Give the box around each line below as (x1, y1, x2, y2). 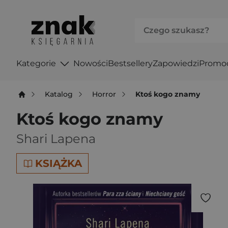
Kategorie (16, 58, 56, 68)
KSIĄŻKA (35, 157, 82, 169)
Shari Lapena (16, 131, 96, 146)
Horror (92, 89, 117, 99)
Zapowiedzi (152, 58, 199, 68)
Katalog (45, 89, 73, 99)
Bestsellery (107, 58, 153, 68)
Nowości (73, 58, 108, 68)
